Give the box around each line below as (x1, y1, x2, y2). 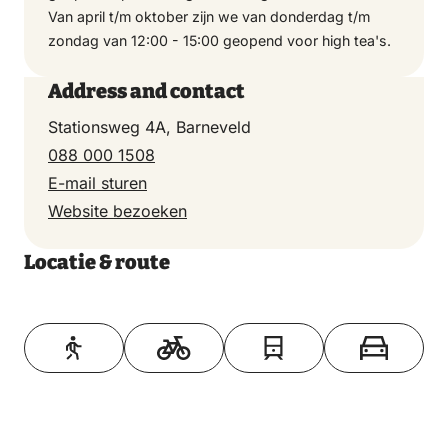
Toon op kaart (177, 313, 271, 331)
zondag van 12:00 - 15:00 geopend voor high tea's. (48, 31, 391, 49)
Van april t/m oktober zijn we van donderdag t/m (48, 7, 370, 25)
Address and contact (48, 78, 245, 103)
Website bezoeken (48, 200, 187, 221)
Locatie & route (24, 249, 170, 274)
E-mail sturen (48, 172, 147, 193)
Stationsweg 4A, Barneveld (48, 116, 251, 137)
